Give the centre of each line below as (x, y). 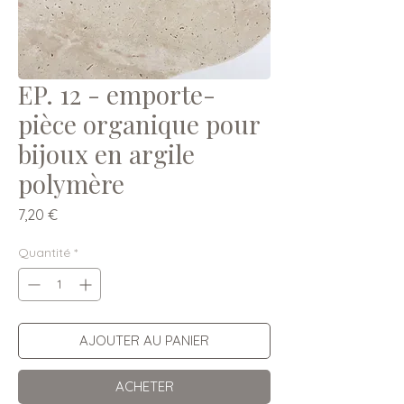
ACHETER (144, 386)
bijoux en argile (106, 153)
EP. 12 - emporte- (117, 94)
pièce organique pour (139, 124)
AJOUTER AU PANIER (144, 340)
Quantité (44, 252)
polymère (71, 183)
